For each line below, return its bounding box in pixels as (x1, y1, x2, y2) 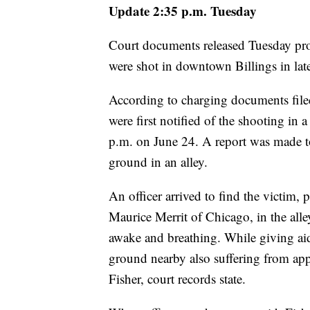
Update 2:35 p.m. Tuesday (109, 1, 257, 21)
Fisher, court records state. (109, 270, 246, 288)
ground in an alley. (109, 153, 208, 171)
